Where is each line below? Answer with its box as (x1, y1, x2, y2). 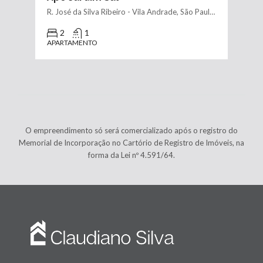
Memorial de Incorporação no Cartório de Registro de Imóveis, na (19, 137, 244, 147)
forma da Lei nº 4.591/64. (88, 150, 175, 160)
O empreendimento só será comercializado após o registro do (25, 125, 238, 135)
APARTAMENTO (47, 38, 97, 47)
